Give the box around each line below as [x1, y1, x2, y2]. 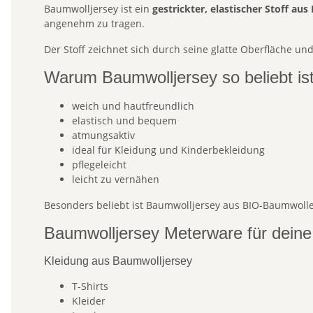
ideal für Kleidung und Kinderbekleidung [72, 143, 265, 157]
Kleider [72, 294, 105, 308]
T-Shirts [72, 279, 108, 293]
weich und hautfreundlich [72, 99, 194, 113]
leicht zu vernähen [72, 173, 159, 187]
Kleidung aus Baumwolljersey [44, 255, 192, 268]
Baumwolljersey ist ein [44, 2, 152, 16]
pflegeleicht [72, 158, 126, 172]
